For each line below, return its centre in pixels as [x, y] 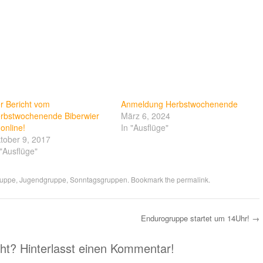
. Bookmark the [152, 180]
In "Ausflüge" [145, 128]
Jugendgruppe [43, 180]
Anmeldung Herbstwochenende [180, 104]
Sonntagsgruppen [98, 180]
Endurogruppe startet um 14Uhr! [196, 218]
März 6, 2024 [146, 116]
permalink [192, 180]
